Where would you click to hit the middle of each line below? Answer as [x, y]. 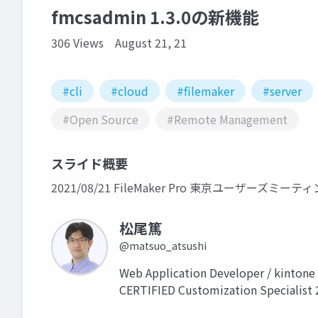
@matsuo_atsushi [163, 246]
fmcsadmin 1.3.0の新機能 [155, 17]
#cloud [130, 91]
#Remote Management [227, 119]
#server [282, 91]
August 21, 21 [151, 43]
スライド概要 [89, 163]
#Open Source [100, 119]
